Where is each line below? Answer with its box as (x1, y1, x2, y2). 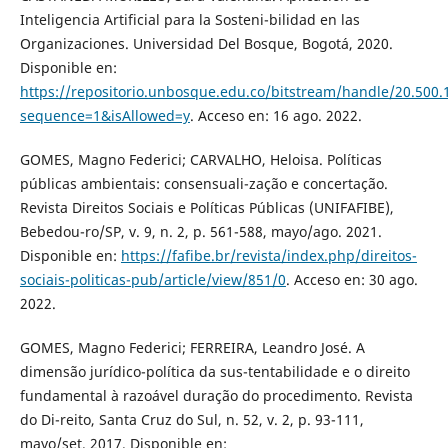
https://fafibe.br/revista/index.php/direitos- (120, 245, 417, 265)
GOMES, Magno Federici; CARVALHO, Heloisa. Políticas (19, 149, 382, 169)
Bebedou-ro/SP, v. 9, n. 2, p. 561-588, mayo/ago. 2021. (19, 221, 382, 241)
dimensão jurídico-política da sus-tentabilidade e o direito (19, 361, 410, 381)
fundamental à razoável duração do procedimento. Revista (19, 385, 413, 405)
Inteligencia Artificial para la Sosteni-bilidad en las (19, 9, 360, 29)
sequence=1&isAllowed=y (19, 105, 190, 125)
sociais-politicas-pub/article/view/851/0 (19, 269, 286, 289)
